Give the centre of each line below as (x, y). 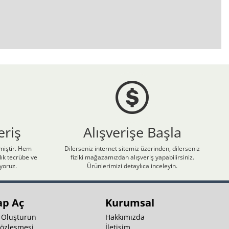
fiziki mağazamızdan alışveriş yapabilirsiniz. (132, 157)
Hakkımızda (125, 217)
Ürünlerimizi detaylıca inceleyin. (132, 166)
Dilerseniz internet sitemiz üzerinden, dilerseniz (132, 149)
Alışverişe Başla (132, 132)
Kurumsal (130, 203)
